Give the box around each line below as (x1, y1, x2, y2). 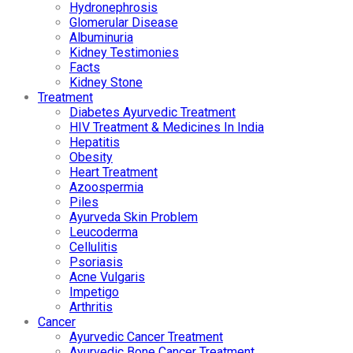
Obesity (69, 149, 113, 165)
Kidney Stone (69, 74, 143, 90)
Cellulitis (69, 239, 117, 255)
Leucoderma (69, 224, 138, 240)
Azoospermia (69, 179, 143, 195)
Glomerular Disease (69, 14, 178, 30)
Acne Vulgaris (69, 269, 145, 284)
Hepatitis (69, 134, 120, 150)
